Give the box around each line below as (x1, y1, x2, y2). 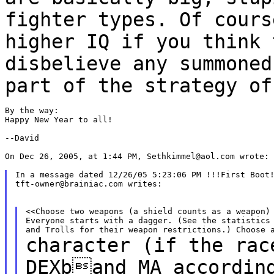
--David (5, 133, 39, 143)
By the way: (5, 105, 59, 115)
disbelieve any (5, 52, 179, 75)
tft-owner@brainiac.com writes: (15, 179, 162, 188)
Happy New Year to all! (5, 114, 113, 124)
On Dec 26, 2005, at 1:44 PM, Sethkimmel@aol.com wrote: (5, 151, 269, 161)
